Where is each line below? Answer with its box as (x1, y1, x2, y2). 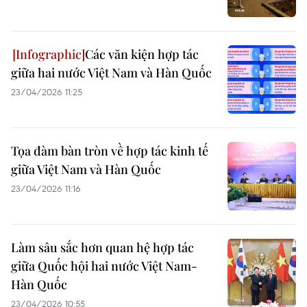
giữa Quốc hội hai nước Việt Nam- (11, 258, 197, 274)
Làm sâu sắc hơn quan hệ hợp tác (11, 239, 194, 256)
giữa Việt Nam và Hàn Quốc (11, 161, 161, 177)
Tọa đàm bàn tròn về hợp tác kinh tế (11, 143, 208, 159)
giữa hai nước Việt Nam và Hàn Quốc (11, 64, 212, 81)
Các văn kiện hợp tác (85, 46, 199, 62)
